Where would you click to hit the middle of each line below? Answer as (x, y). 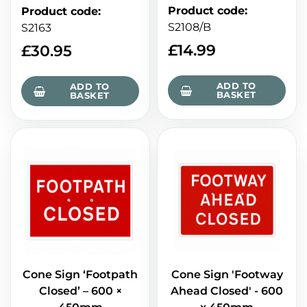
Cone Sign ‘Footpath (80, 275)
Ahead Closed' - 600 (227, 291)
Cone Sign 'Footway (227, 275)
